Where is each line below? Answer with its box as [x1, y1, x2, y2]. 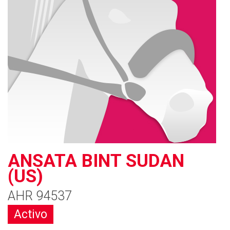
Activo [14, 207, 47, 221]
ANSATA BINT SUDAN [8, 150, 184, 171]
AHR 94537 [8, 188, 72, 203]
